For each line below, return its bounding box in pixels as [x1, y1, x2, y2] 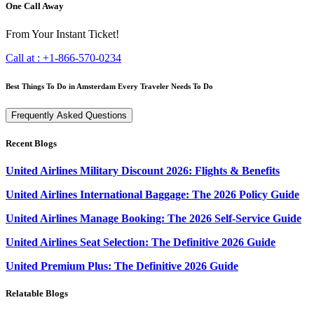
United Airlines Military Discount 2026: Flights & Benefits [6, 164, 280, 177]
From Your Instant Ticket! [6, 27, 119, 40]
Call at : [6, 51, 43, 64]
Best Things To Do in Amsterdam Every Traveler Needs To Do [6, 81, 213, 90]
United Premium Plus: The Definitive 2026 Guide [6, 259, 238, 272]
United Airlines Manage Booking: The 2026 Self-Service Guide [6, 212, 301, 224]
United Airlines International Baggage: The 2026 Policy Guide [6, 188, 299, 200]
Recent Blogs [6, 137, 57, 149]
